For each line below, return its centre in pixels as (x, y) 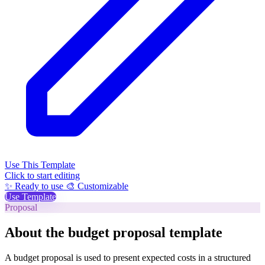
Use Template (30, 196)
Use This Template (40, 164)
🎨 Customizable (97, 186)
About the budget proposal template (114, 232)
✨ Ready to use (35, 186)
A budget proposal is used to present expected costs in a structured (128, 257)
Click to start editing (42, 175)
